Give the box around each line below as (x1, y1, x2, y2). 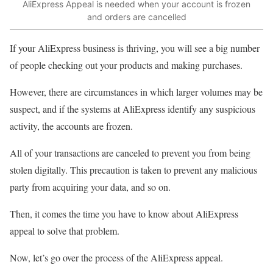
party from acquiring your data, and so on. (10, 180, 174, 194)
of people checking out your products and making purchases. (10, 58, 246, 72)
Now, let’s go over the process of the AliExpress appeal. (10, 251, 223, 264)
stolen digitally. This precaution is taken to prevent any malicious (10, 163, 257, 177)
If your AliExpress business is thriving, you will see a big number (10, 41, 260, 55)
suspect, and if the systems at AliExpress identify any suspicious (10, 102, 255, 116)
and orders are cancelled (87, 11, 186, 22)
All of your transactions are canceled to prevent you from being (10, 146, 250, 160)
